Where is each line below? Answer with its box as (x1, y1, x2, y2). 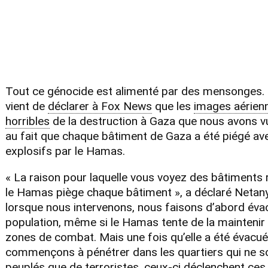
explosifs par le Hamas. (5, 144, 125, 159)
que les (154, 99, 191, 114)
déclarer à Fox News (47, 99, 152, 114)
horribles (5, 114, 50, 129)
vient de (5, 99, 45, 114)
